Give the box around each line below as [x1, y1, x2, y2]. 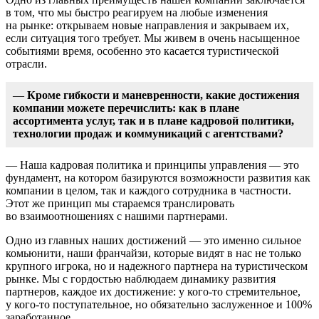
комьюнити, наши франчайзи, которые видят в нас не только [6, 246, 301, 259]
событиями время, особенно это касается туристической [6, 44, 279, 57]
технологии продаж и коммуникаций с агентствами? [13, 127, 283, 140]
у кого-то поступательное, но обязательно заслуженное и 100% [6, 298, 312, 310]
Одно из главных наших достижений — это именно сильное [6, 234, 301, 246]
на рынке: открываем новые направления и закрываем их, [6, 19, 289, 31]
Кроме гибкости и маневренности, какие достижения [27, 88, 300, 101]
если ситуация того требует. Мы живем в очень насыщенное [6, 31, 300, 44]
